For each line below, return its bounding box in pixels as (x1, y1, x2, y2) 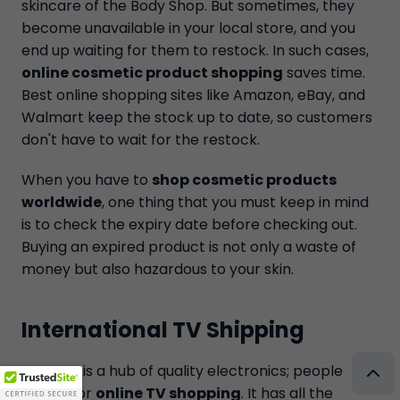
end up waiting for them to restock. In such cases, (21, 40, 369, 61)
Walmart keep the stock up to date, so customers (21, 107, 372, 128)
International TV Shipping (21, 315, 304, 345)
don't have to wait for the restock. (21, 129, 260, 150)
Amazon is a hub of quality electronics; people (21, 361, 343, 381)
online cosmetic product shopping (21, 62, 283, 83)
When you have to (21, 170, 152, 190)
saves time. (283, 62, 365, 83)
